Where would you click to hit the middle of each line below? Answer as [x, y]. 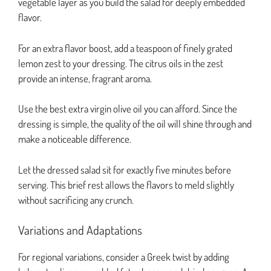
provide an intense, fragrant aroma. [85, 78]
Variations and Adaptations [80, 230]
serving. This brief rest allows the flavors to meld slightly [126, 184]
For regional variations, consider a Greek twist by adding [124, 257]
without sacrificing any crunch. [76, 200]
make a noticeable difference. [75, 139]
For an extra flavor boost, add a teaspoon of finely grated [125, 48]
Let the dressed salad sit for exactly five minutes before [125, 169]
